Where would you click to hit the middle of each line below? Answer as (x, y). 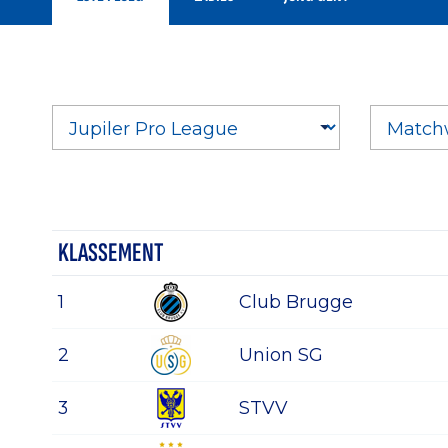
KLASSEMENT (110, 253)
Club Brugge (296, 302)
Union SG (281, 355)
